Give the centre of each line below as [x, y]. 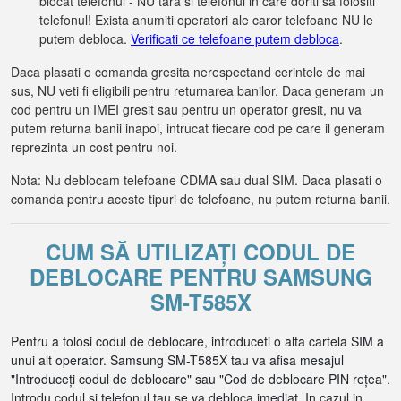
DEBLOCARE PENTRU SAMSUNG [200, 277]
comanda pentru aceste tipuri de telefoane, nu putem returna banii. [200, 199]
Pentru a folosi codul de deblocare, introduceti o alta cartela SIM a [197, 341]
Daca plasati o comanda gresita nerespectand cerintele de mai [188, 72]
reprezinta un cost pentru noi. [94, 147]
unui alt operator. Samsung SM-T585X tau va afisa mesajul [177, 360]
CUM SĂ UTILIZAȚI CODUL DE [200, 252]
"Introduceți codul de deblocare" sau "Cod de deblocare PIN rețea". [200, 379]
